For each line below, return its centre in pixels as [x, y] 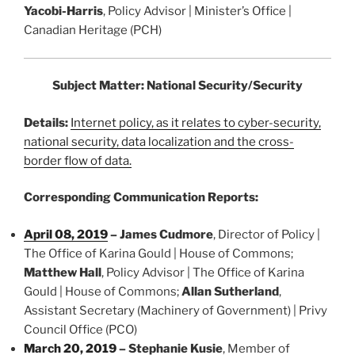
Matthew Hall [63, 272]
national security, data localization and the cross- [159, 141]
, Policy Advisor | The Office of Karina [203, 272]
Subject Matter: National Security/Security [177, 86]
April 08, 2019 [66, 234]
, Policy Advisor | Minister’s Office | [197, 11]
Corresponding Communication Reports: [141, 198]
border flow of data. [78, 160]
